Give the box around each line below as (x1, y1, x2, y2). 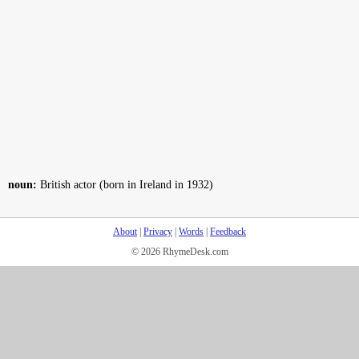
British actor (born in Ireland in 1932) (37, 179, 213, 191)
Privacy (143, 226, 172, 237)
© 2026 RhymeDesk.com (131, 246, 228, 257)
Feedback (210, 226, 246, 237)
